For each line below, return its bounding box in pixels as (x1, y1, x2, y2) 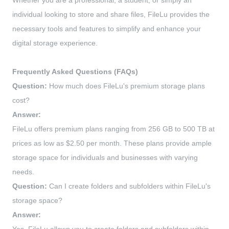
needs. (12, 168, 34, 176)
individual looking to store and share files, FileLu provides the (12, 10, 210, 19)
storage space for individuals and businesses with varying (12, 153, 198, 162)
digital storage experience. (12, 39, 98, 48)
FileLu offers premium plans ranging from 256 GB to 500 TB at (12, 125, 215, 133)
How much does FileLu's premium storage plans (47, 82, 205, 90)
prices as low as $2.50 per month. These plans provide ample (12, 139, 212, 148)
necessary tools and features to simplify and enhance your (12, 25, 201, 33)
